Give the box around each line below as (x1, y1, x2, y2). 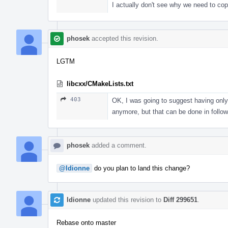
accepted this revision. (90, 34, 158, 42)
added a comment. (90, 141, 147, 149)
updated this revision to (91, 195, 163, 204)
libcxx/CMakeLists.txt (67, 79, 133, 88)
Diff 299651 (163, 195, 197, 204)
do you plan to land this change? (92, 164, 190, 172)
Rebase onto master (56, 218, 116, 226)
